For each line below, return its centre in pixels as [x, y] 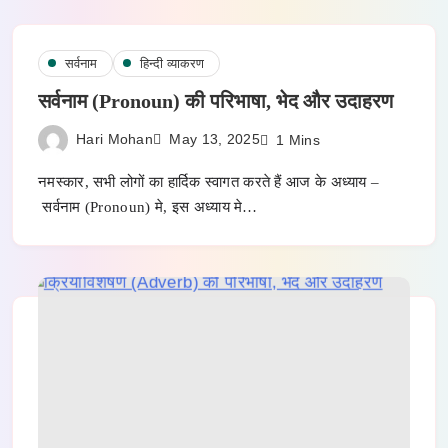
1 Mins [298, 139]
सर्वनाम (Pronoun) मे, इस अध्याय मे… [148, 206]
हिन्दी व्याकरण [172, 63]
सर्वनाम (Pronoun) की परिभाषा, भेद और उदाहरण [215, 100]
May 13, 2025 [214, 139]
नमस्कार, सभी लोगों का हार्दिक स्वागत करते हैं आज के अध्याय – [209, 181]
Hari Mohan [114, 138]
